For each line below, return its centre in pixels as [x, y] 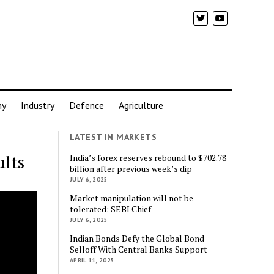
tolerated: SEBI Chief [111, 209]
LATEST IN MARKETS [113, 137]
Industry [38, 105]
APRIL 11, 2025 [92, 260]
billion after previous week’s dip [131, 168]
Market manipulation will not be [132, 198]
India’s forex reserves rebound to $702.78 [148, 157]
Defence [87, 105]
